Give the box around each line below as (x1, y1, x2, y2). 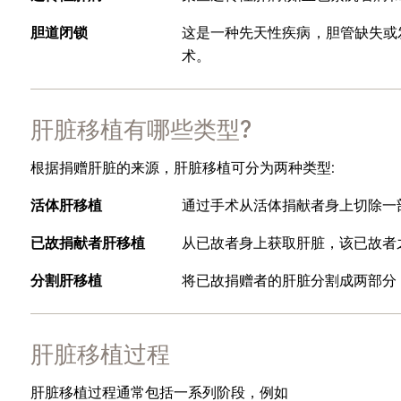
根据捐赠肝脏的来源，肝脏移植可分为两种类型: (30, 158, 335, 176)
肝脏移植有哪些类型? (30, 115, 252, 143)
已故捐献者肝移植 (30, 233, 145, 252)
